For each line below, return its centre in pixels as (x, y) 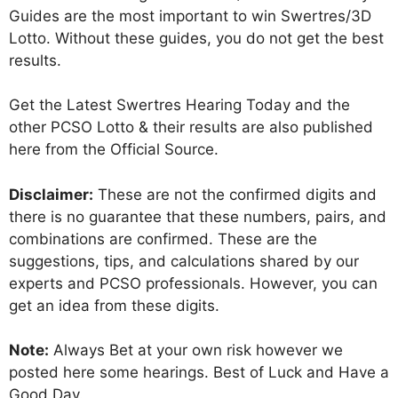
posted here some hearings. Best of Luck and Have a (199, 373)
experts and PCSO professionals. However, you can (193, 283)
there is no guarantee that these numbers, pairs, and (198, 216)
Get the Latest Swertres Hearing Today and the (179, 105)
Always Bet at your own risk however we (196, 350)
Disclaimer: (51, 194)
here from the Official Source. (114, 150)
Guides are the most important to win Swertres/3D (190, 16)
